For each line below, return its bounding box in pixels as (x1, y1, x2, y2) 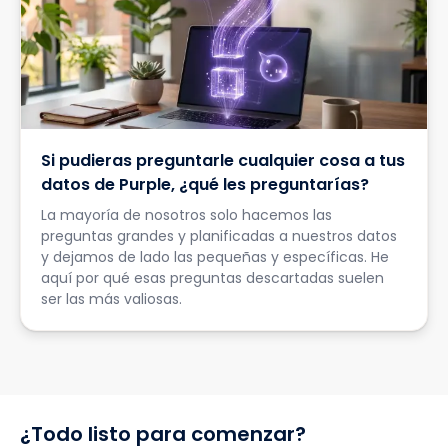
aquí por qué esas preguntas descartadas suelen (41, 267, 384, 288)
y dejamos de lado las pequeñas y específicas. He (41, 246, 389, 267)
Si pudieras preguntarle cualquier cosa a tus (41, 148, 405, 172)
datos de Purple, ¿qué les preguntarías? (41, 172, 369, 196)
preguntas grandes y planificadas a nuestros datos (41, 225, 397, 246)
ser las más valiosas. (41, 288, 182, 309)
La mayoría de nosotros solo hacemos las (41, 204, 332, 225)
